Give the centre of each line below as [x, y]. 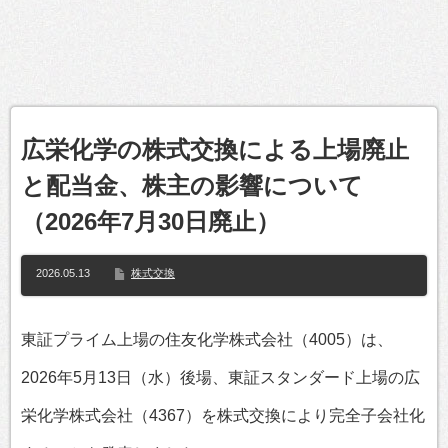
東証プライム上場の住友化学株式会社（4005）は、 [207, 339]
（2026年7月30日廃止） [150, 221]
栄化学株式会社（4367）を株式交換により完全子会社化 [223, 415]
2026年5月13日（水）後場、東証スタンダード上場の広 [220, 377]
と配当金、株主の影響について [192, 185]
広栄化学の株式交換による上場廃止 [215, 149]
